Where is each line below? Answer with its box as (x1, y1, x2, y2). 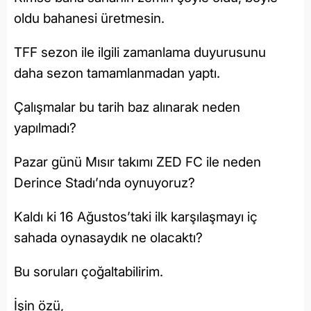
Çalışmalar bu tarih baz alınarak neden (14, 99, 240, 116)
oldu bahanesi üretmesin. (14, 10, 165, 27)
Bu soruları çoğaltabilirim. (14, 264, 163, 280)
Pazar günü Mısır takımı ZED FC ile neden (14, 154, 261, 171)
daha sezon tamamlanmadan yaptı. (14, 65, 220, 82)
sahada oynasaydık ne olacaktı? (14, 230, 203, 246)
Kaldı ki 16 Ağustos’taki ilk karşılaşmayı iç (14, 209, 258, 226)
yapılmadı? (14, 120, 76, 137)
